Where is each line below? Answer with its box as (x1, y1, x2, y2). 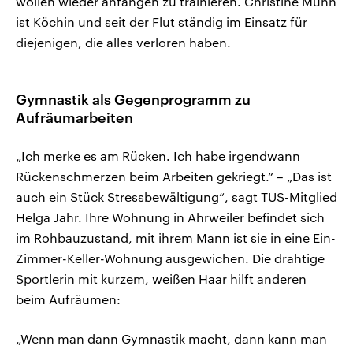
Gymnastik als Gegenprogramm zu (16, 91, 251, 109)
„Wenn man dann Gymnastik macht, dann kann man (16, 331, 327, 347)
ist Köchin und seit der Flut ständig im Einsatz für (16, 14, 307, 30)
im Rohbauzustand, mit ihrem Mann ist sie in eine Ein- (16, 230, 336, 246)
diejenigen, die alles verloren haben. (16, 35, 231, 50)
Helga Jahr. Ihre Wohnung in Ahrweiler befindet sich (16, 210, 325, 225)
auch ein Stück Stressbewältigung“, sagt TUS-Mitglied (16, 189, 337, 205)
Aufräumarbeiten (16, 109, 133, 127)
